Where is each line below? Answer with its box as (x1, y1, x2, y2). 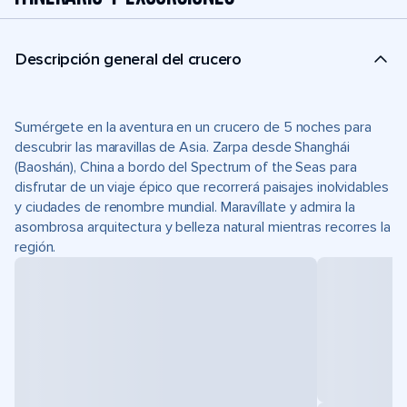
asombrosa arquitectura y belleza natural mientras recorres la (15, 218, 391, 236)
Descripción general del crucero (15, 48, 242, 69)
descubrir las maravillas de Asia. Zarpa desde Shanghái (15, 138, 350, 156)
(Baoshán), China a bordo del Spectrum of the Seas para (15, 158, 357, 176)
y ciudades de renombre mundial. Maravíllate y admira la (15, 198, 355, 216)
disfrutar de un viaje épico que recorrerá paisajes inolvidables (15, 178, 389, 196)
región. (15, 238, 56, 256)
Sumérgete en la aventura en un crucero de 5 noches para (15, 118, 372, 136)
